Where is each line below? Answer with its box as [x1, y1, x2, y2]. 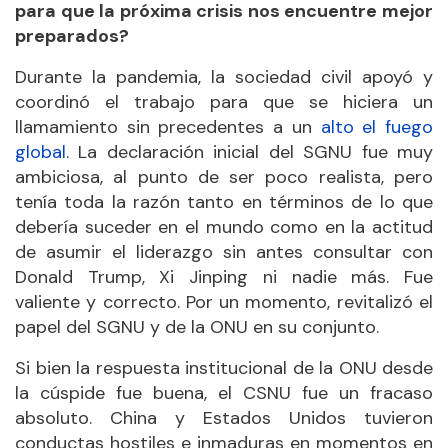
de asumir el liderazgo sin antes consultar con [15, 239, 433, 264]
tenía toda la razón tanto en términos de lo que [15, 189, 433, 214]
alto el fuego [320, 114, 434, 139]
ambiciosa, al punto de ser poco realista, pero [15, 164, 433, 189]
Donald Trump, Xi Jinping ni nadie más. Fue [15, 264, 433, 289]
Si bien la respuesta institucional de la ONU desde [15, 355, 433, 380]
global [15, 139, 66, 164]
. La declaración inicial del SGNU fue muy [66, 139, 433, 164]
